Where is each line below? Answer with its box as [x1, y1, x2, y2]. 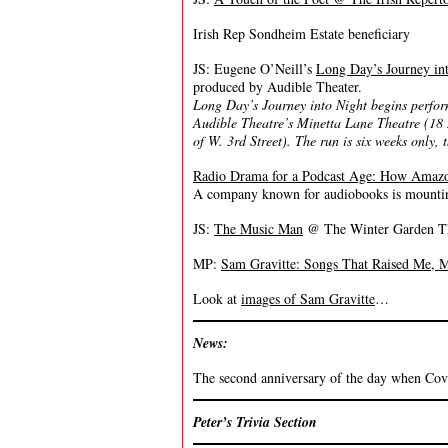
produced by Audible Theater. [193, 77, 362, 96]
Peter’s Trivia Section [193, 412, 317, 432]
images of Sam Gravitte [241, 289, 375, 308]
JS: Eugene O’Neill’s [193, 59, 316, 78]
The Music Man [214, 219, 303, 238]
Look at [193, 289, 241, 308]
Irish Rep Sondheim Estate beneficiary [193, 24, 410, 43]
